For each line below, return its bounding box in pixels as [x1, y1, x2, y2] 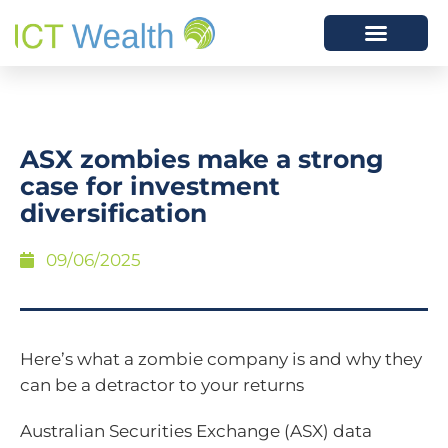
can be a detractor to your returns [20, 375, 304, 395]
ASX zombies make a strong [20, 144, 384, 174]
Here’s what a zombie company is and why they [20, 349, 422, 369]
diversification [20, 198, 207, 228]
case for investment [20, 171, 280, 201]
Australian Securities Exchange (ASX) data [20, 421, 372, 441]
